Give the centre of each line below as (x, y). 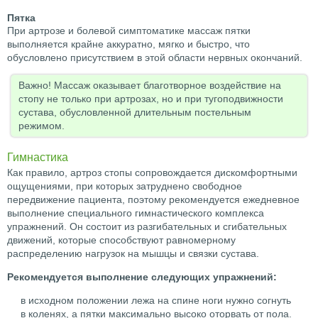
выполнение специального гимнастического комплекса (136, 213)
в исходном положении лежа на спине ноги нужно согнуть (156, 301)
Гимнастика (38, 157)
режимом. (42, 126)
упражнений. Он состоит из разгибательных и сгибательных (147, 227)
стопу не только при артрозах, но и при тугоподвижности (151, 99)
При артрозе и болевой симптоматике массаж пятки (129, 31)
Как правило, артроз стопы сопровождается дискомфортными (152, 173)
